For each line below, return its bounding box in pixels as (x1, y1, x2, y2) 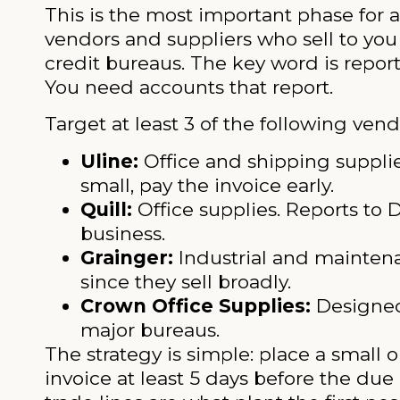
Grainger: (80, 246, 173, 269)
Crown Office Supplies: (80, 294, 311, 317)
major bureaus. (80, 318, 220, 341)
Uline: (80, 149, 138, 172)
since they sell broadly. (80, 270, 291, 293)
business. (80, 221, 165, 245)
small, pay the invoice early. (80, 173, 334, 196)
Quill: (80, 197, 132, 221)
